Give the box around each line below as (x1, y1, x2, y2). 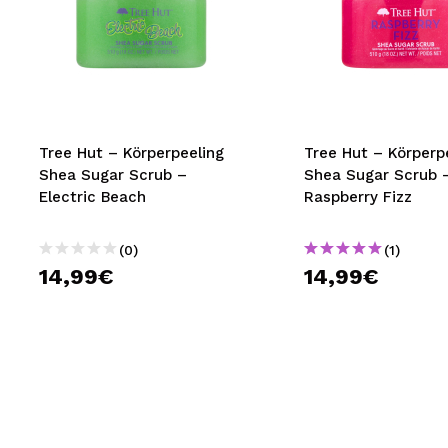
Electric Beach (39, 188, 146, 206)
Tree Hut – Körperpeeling (39, 144, 224, 162)
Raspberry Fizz (303, 188, 412, 206)
